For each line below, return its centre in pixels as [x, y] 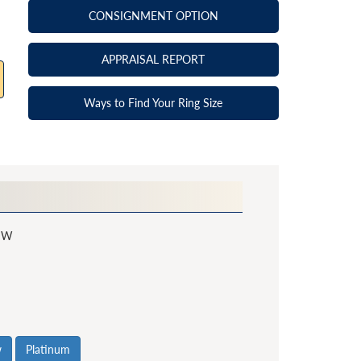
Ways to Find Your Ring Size [154, 103]
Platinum [48, 350]
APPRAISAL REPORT [154, 59]
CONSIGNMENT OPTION [153, 16]
